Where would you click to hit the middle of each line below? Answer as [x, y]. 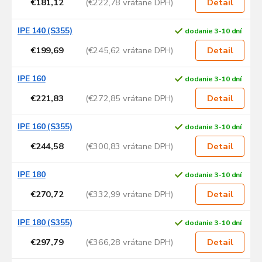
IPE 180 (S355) [45, 223]
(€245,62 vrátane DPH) [129, 50]
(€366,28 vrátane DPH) [129, 242]
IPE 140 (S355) [45, 31]
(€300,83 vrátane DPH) [129, 146]
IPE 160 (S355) [45, 127]
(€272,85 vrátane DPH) [129, 98]
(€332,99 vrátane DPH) [129, 194]
